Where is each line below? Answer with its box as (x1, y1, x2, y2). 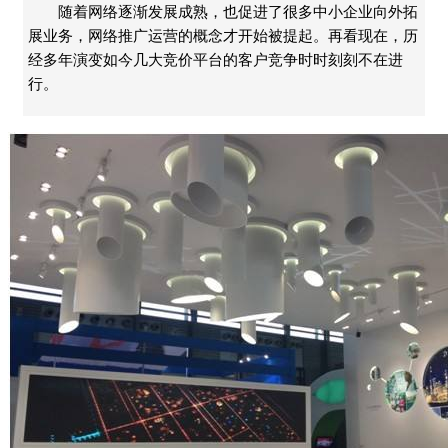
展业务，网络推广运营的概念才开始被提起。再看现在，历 (28, 27, 418, 44)
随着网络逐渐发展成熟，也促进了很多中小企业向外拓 (58, 3, 418, 20)
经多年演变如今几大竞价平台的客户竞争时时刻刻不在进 (28, 51, 403, 68)
